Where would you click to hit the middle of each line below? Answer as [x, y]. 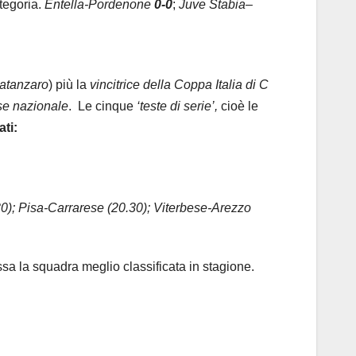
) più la [69, 85]
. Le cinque [103, 106]
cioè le [238, 106]
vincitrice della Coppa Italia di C [179, 85]
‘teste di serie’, [177, 106]
